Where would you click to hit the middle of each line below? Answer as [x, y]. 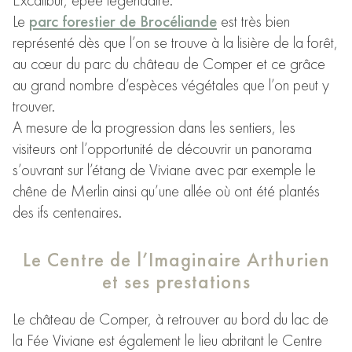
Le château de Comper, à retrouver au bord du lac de [170, 319]
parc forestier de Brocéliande [123, 22]
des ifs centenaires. [67, 213]
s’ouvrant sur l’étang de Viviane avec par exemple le [164, 170]
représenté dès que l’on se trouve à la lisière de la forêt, [175, 43]
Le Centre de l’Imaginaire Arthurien [176, 260]
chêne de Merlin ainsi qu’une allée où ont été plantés [166, 191]
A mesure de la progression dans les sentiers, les [154, 128]
